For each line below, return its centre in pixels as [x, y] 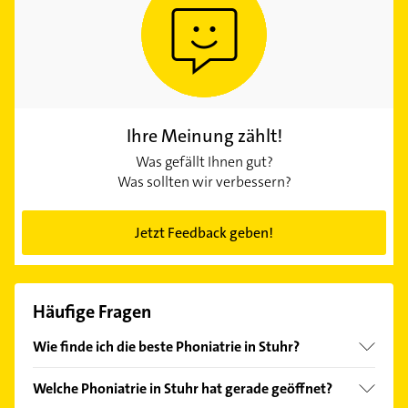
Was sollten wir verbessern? [204, 181]
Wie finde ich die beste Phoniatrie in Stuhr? [166, 346]
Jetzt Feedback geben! [204, 232]
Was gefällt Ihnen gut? [204, 161]
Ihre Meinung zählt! [204, 135]
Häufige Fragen [92, 311]
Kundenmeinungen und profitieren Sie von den [178, 396]
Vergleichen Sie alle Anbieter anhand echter [167, 376]
